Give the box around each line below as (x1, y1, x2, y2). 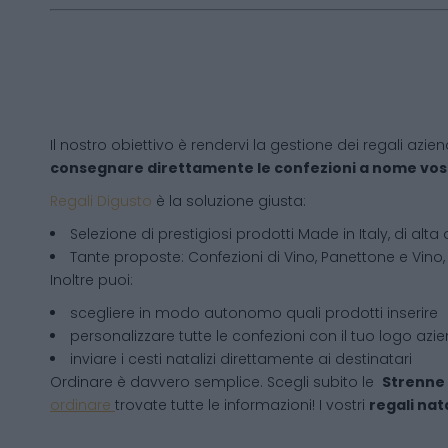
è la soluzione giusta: (152, 191, 306, 211)
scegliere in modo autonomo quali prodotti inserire (70, 303, 438, 323)
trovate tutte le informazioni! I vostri (115, 395, 369, 415)
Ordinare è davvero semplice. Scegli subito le (50, 372, 382, 392)
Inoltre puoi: (50, 270, 133, 290)
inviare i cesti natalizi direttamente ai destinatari (70, 349, 412, 369)
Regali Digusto (50, 191, 152, 211)
